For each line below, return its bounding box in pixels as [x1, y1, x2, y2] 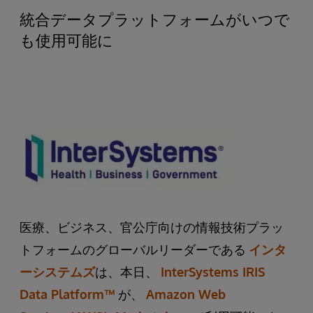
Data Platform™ [20, 286, 115, 302]
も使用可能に [20, 30, 113, 50]
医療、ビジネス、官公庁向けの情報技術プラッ [20, 219, 284, 235]
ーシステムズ [20, 264, 95, 279]
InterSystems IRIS [161, 264, 265, 279]
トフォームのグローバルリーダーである [20, 242, 249, 257]
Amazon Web [146, 286, 226, 302]
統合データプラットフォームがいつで [20, 9, 290, 29]
